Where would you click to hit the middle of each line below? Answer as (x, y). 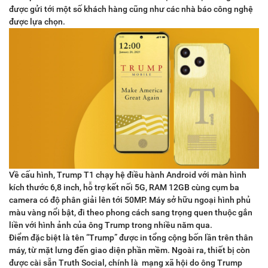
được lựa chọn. (37, 22)
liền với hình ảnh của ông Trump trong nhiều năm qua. (111, 225)
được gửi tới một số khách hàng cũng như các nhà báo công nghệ (131, 9)
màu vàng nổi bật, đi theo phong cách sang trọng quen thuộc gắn (131, 213)
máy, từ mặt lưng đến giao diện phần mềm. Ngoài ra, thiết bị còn (130, 250)
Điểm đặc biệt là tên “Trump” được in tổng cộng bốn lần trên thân (131, 238)
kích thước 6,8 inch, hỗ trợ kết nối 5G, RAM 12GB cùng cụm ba (124, 188)
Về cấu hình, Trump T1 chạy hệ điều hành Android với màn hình (128, 175)
